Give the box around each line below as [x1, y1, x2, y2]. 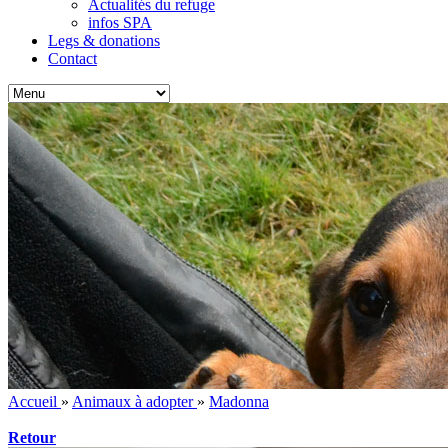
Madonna [209, 393, 269, 410]
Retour [8, 429, 56, 446]
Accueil [8, 393, 57, 410]
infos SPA [88, 14, 152, 31]
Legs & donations [48, 32, 160, 49]
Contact [48, 50, 97, 67]
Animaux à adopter [72, 393, 193, 410]
